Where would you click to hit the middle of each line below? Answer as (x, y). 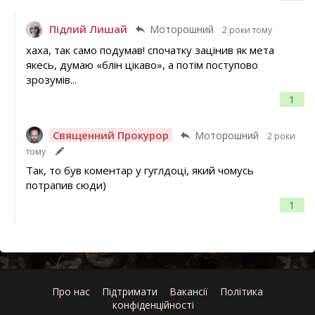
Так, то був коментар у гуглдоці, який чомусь (140, 171)
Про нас (71, 291)
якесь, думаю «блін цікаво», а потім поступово (142, 64)
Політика (242, 291)
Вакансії (189, 291)
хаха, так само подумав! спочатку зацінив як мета (150, 50)
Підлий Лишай (88, 29)
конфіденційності (153, 304)
